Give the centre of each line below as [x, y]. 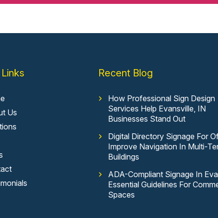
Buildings [124, 157]
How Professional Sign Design [162, 99]
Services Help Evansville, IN [157, 109]
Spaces [122, 195]
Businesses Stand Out [147, 119]
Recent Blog [126, 73]
